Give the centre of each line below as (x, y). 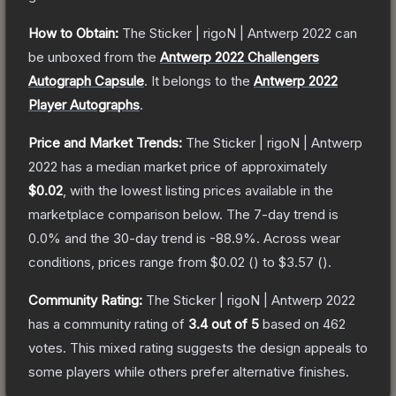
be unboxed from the (92, 57)
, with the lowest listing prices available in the (198, 190)
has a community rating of (108, 324)
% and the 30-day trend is (129, 238)
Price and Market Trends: (105, 142)
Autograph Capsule (86, 80)
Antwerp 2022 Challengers (240, 57)
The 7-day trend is (282, 214)
